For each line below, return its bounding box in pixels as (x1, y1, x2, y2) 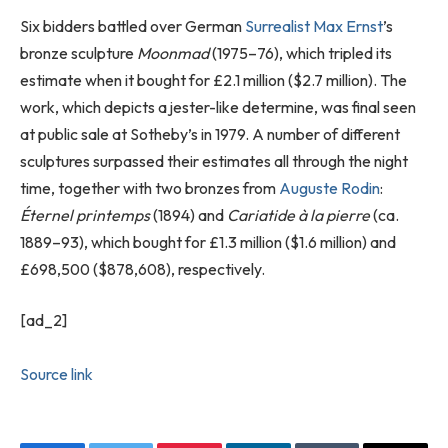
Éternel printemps (20, 204, 150, 225)
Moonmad (137, 42, 212, 63)
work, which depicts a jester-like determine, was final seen (20, 96, 416, 117)
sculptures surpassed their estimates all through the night (20, 150, 408, 171)
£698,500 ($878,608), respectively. (20, 258, 265, 279)
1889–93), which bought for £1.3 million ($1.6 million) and (20, 231, 396, 252)
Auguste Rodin (279, 177, 380, 198)
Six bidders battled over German (20, 15, 245, 36)
